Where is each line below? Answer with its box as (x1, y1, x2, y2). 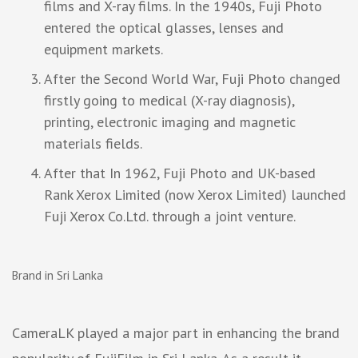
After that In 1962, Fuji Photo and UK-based (44, 163, 316, 182)
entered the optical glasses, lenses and (44, 18, 284, 37)
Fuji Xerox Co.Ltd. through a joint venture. (44, 206, 296, 225)
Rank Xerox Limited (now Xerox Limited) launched (44, 185, 346, 204)
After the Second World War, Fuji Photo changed (44, 69, 340, 88)
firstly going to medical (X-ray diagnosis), (44, 90, 294, 109)
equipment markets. (44, 39, 163, 58)
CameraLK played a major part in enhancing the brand (12, 323, 340, 342)
